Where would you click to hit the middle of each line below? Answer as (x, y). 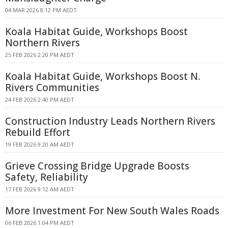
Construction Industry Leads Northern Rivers (110, 121)
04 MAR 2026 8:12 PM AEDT (41, 10)
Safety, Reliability (47, 177)
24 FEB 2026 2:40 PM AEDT (40, 99)
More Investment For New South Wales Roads (112, 211)
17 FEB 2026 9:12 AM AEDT (40, 189)
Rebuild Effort (38, 132)
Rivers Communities (52, 88)
